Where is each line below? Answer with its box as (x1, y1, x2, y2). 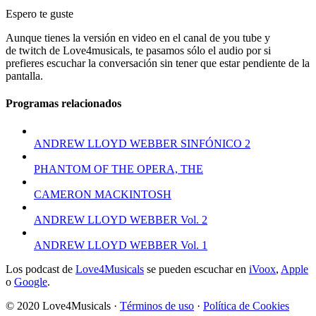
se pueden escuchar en (144, 263, 249, 276)
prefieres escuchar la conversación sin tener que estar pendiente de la (6, 56, 310, 69)
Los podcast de (6, 263, 75, 276)
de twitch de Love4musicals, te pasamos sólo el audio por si (6, 44, 271, 56)
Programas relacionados (6, 97, 121, 110)
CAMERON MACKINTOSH (34, 188, 171, 201)
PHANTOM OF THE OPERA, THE (34, 163, 203, 176)
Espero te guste (6, 7, 73, 20)
